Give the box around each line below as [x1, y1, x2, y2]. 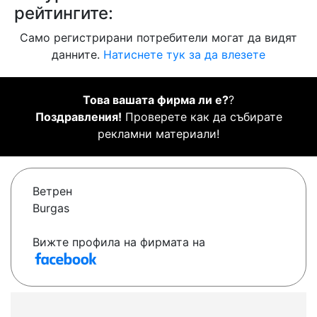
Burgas [33, 201, 69, 216]
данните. [52, 47, 103, 62]
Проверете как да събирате [121, 110, 282, 125]
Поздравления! [35, 110, 122, 125]
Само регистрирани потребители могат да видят [20, 30, 297, 45]
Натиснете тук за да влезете [103, 47, 265, 62]
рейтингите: [14, 3, 113, 24]
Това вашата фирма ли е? [83, 93, 229, 108]
